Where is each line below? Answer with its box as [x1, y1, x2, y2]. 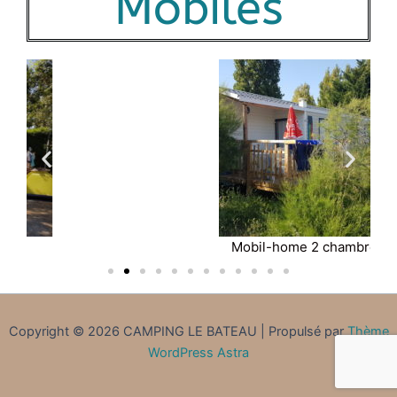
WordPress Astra [148, 345, 249, 362]
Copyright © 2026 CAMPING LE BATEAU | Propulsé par [8, 323, 347, 340]
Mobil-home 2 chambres [121, 238, 276, 256]
